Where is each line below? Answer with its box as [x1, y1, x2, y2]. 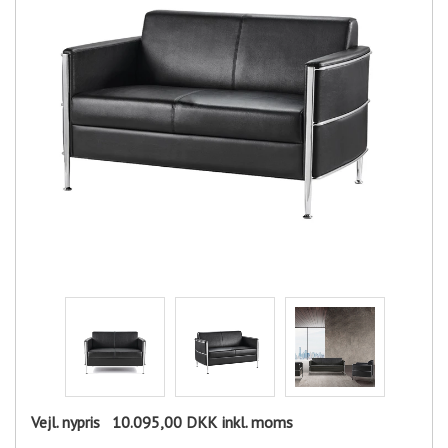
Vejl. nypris [31, 412, 100, 432]
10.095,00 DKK [100, 412, 217, 432]
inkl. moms [222, 412, 293, 432]
